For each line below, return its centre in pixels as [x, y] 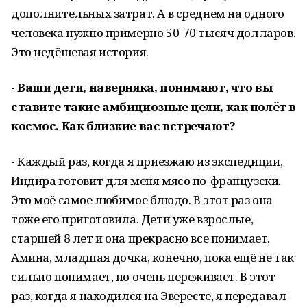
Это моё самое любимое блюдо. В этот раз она [142, 200]
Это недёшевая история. [80, 52]
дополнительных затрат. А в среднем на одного [148, 13]
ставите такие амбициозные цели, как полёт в [153, 107]
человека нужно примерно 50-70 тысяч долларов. [153, 33]
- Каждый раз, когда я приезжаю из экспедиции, [147, 161]
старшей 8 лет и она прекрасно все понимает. [140, 238]
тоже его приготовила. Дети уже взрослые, [132, 219]
